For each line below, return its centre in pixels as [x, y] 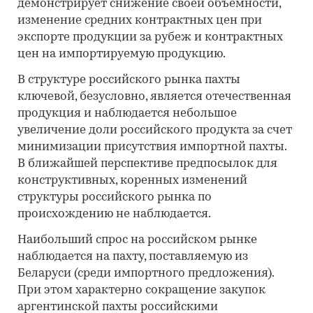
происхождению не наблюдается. [114, 214]
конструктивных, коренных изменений [132, 181]
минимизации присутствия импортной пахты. [152, 147]
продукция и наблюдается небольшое [127, 114]
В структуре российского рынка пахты [129, 80]
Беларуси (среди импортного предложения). [146, 274]
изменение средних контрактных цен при [140, 21]
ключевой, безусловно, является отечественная [154, 97]
